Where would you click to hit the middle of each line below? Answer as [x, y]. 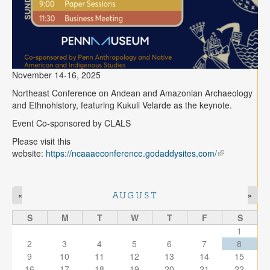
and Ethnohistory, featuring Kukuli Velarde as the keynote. [122, 105]
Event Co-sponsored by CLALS [73, 123]
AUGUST [135, 195]
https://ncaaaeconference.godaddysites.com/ [131, 153]
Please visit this [41, 141]
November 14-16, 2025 [56, 74]
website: [29, 153]
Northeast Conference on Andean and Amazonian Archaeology [132, 93]
